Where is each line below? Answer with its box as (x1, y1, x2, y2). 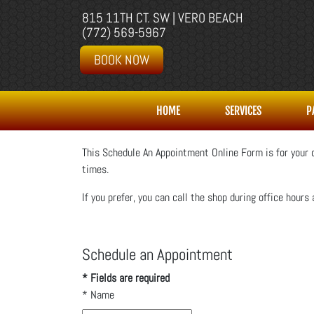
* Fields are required (82, 271, 170, 285)
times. (82, 162, 109, 177)
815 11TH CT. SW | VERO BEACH (82, 9, 243, 27)
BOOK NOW (94, 51, 149, 69)
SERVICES (225, 104, 261, 118)
